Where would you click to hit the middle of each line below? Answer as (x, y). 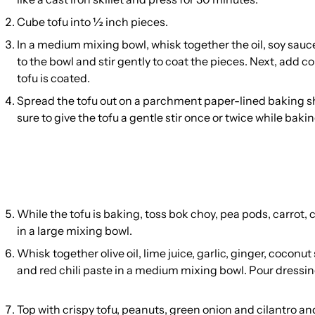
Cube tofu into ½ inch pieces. (94, 22)
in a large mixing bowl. (75, 231)
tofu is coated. (53, 78)
